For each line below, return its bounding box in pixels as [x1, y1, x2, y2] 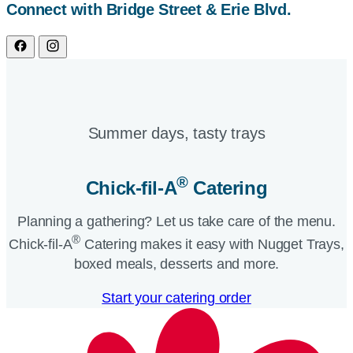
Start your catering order [102, 290, 251, 307]
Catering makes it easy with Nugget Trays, [80, 236, 344, 253]
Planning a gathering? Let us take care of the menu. [17, 214, 336, 230]
